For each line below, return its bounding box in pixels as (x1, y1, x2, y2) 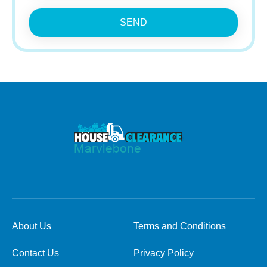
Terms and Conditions (133, 221, 226, 231)
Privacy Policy (133, 248, 194, 258)
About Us (12, 221, 51, 231)
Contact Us (12, 248, 59, 258)
